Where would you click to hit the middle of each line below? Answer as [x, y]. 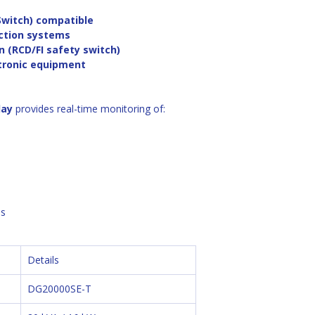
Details [43, 260]
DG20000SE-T [59, 289]
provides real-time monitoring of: [89, 109]
